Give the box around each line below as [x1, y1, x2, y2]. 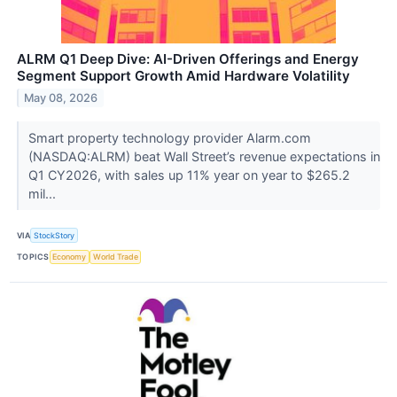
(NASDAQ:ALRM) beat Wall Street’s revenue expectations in [27, 149, 380, 165]
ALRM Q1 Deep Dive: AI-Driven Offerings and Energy [17, 51, 359, 68]
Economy [52, 252, 87, 262]
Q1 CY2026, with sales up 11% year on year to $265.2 [27, 167, 350, 183]
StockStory [34, 230, 75, 241]
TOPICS [17, 252, 50, 262]
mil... [27, 186, 59, 202]
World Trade [92, 252, 138, 262]
